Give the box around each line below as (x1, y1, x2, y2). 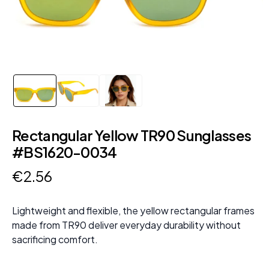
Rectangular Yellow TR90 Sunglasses (12, 126, 252, 145)
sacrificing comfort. (12, 233, 98, 246)
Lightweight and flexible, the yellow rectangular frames (12, 204, 255, 217)
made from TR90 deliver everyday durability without (12, 219, 241, 232)
